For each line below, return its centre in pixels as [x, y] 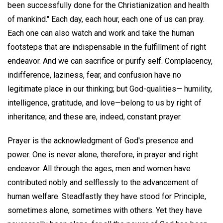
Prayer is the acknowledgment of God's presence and [100, 141]
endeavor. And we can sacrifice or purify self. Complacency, [110, 61]
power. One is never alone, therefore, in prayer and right [103, 155]
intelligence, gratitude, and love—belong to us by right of [105, 103]
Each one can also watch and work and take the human [101, 33]
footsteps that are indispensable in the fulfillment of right [107, 47]
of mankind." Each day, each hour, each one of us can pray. [106, 19]
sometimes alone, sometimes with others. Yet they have [105, 211]
